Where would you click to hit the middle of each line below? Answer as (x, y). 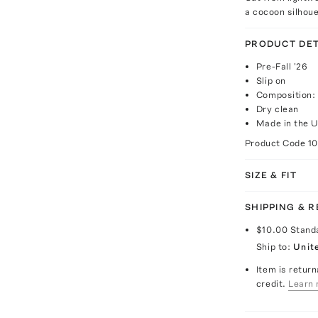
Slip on (271, 81)
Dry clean (277, 109)
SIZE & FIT (270, 175)
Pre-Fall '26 (282, 66)
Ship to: (273, 247)
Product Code (276, 143)
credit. (271, 284)
